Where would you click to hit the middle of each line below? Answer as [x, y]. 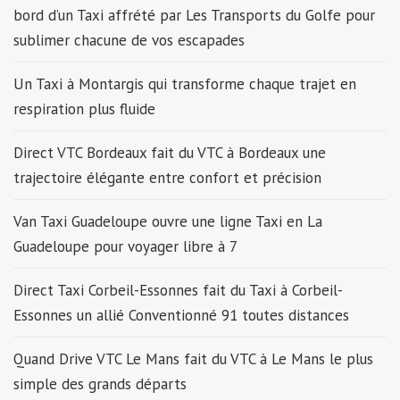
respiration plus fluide [87, 108]
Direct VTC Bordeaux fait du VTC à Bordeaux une [170, 152]
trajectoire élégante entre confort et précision [170, 177]
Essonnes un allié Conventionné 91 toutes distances [183, 315]
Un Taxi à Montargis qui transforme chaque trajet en [185, 83]
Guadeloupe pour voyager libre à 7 [127, 246]
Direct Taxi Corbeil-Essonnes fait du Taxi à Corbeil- [178, 290]
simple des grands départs [100, 383]
